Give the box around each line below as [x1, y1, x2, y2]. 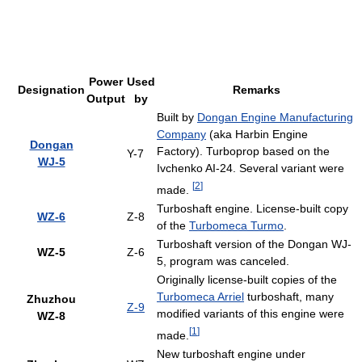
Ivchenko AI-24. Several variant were [157, 162, 344, 175]
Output [86, 92, 125, 105]
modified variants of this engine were [157, 307, 344, 320]
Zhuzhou [27, 293, 76, 305]
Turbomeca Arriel [157, 290, 244, 303]
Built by [157, 111, 197, 124]
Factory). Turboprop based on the [157, 145, 330, 158]
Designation [18, 83, 85, 96]
